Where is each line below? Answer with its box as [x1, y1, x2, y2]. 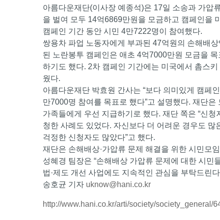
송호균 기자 [43, 180, 86, 189]
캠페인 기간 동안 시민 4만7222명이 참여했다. [43, 27, 202, 36]
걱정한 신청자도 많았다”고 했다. [43, 133, 155, 142]
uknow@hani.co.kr [86, 180, 151, 189]
